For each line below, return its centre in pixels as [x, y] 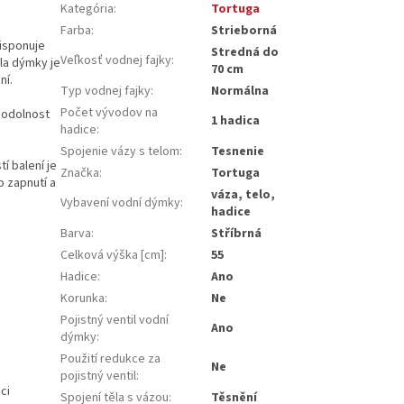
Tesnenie [238, 151]
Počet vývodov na [110, 112]
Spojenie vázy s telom [120, 151]
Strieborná [244, 30]
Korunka [83, 298]
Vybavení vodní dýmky [121, 202]
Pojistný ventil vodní [115, 320]
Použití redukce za [111, 358]
